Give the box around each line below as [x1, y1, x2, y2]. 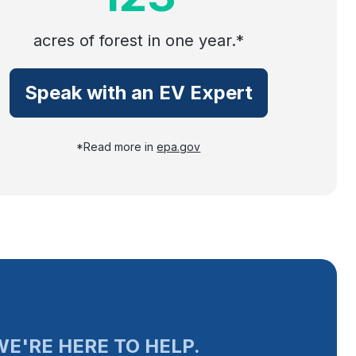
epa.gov [157, 140, 201, 153]
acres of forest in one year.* [33, 31, 244, 50]
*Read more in [76, 140, 157, 153]
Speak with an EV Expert [24, 81, 253, 104]
